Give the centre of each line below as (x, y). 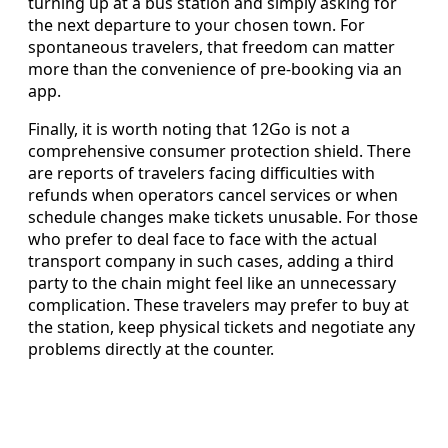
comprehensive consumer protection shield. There (219, 150)
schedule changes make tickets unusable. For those (223, 216)
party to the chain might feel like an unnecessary (212, 282)
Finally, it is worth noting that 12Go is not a (189, 128)
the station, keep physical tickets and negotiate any (221, 326)
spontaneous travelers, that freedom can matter (211, 46)
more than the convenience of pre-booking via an (215, 68)
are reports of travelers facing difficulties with (201, 172)
